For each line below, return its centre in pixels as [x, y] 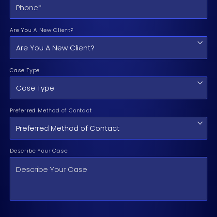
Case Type [25, 70]
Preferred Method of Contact [51, 111]
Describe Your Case [39, 151]
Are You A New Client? [42, 30]
